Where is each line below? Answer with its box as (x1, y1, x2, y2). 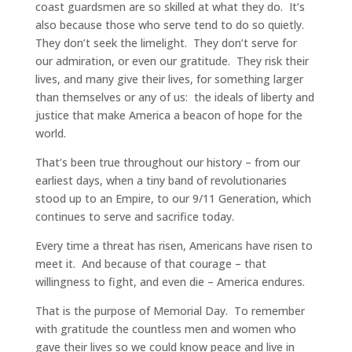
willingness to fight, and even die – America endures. (35, 274, 305, 290)
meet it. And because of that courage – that (35, 256, 266, 272)
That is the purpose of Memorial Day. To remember (35, 303, 305, 319)
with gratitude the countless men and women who (35, 321, 296, 337)
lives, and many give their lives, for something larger (35, 71, 303, 87)
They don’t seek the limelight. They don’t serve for (35, 35, 297, 51)
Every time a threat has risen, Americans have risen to (35, 238, 313, 254)
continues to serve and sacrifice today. (35, 209, 234, 225)
